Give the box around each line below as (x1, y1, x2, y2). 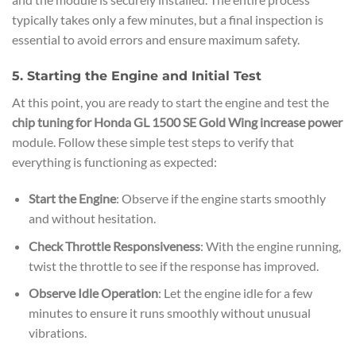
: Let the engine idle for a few (157, 285, 312, 301)
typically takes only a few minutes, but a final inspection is (12, 12, 323, 28)
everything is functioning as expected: (12, 154, 217, 170)
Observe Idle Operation (28, 285, 158, 301)
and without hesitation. (28, 211, 156, 226)
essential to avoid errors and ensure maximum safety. (12, 32, 300, 48)
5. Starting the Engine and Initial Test (12, 68, 261, 84)
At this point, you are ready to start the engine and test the (12, 95, 329, 110)
